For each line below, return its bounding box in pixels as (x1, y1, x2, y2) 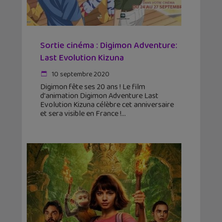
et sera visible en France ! (40, 108, 121, 120)
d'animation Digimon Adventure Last (40, 90, 159, 103)
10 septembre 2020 (50, 69, 110, 80)
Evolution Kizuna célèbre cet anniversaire (40, 99, 174, 111)
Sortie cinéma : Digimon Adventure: (40, 39, 177, 53)
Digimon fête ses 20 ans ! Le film (40, 81, 145, 94)
